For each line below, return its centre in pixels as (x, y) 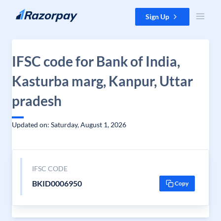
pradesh (37, 101)
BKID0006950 (57, 183)
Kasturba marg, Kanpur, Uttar (102, 81)
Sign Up (157, 17)
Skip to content (31, 13)
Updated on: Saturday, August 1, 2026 (69, 125)
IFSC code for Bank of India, (96, 61)
